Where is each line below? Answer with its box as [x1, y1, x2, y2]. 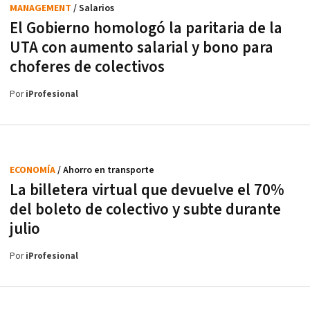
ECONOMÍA [10, 164, 57, 176]
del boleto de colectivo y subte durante [10, 199, 281, 220]
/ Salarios [73, 2, 114, 15]
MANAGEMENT [10, 2, 73, 15]
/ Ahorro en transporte [57, 164, 154, 176]
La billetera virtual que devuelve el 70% [10, 180, 284, 201]
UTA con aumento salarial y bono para [10, 37, 273, 58]
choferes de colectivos [10, 57, 165, 77]
